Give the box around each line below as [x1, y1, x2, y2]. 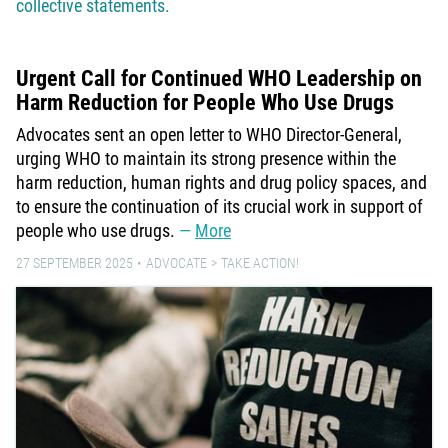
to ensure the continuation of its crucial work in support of [16, 196, 423, 218]
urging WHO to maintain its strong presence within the [16, 148, 396, 170]
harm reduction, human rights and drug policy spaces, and [16, 172, 427, 194]
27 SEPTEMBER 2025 [16, 255, 133, 272]
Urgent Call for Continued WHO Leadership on [16, 66, 422, 92]
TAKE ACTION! [221, 255, 299, 272]
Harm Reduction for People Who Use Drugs [16, 90, 394, 116]
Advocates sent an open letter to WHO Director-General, [16, 124, 402, 146]
